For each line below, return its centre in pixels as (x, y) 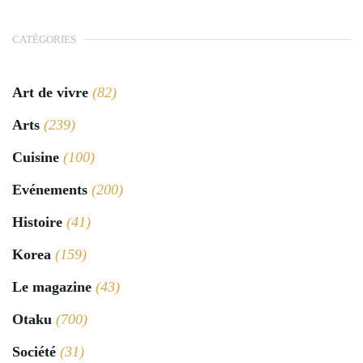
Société (34, 352)
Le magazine (52, 287)
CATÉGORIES (44, 40)
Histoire (37, 222)
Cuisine (36, 158)
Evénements (50, 190)
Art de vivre (50, 93)
